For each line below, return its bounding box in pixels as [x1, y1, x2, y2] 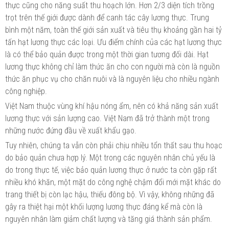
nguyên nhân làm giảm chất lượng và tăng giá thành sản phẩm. [5, 214, 212, 224]
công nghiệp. [5, 86, 47, 96]
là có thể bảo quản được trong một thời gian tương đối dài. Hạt [5, 49, 209, 59]
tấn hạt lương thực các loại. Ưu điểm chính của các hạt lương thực [5, 37, 222, 47]
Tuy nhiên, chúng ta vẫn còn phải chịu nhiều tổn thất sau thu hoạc [5, 140, 222, 150]
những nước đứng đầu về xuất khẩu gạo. [5, 125, 136, 135]
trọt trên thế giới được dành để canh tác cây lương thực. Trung [5, 12, 209, 22]
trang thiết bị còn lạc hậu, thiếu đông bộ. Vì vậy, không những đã [5, 189, 214, 199]
